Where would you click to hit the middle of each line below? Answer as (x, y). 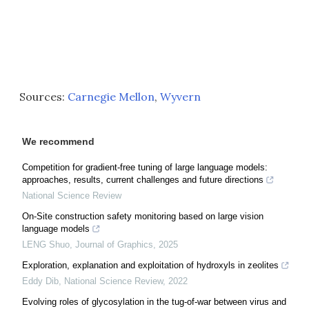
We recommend (58, 141)
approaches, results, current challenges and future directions (143, 180)
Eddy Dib (40, 281)
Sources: (43, 97)
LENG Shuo (46, 245)
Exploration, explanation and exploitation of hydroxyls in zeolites (150, 265)
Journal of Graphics (114, 245)
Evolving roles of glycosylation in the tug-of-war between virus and (154, 302)
